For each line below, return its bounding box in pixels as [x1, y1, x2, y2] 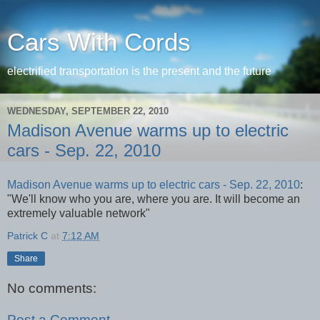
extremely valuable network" [7, 206, 150, 219]
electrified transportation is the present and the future [7, 65, 271, 77]
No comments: [7, 281, 96, 296]
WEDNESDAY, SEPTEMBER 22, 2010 [7, 105, 169, 116]
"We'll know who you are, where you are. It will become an [7, 192, 300, 205]
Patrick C [7, 229, 48, 241]
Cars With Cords [7, 29, 191, 56]
